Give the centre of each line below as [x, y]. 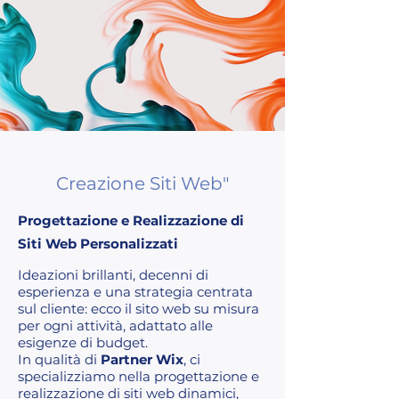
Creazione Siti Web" [142, 183]
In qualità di [59, 359]
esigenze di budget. [83, 342]
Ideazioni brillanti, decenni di [113, 274]
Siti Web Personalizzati [98, 243]
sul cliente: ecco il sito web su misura [138, 308]
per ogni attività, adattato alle [115, 325]
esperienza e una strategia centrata [135, 291]
